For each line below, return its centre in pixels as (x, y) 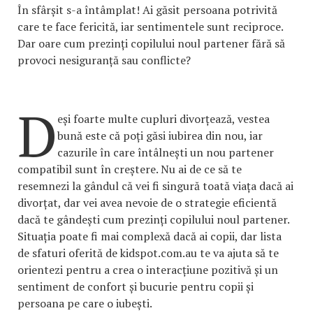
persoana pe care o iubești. (85, 303)
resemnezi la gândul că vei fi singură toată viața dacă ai (155, 185)
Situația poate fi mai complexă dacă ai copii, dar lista (150, 236)
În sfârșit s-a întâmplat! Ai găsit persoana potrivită (147, 9)
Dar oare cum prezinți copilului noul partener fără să (151, 43)
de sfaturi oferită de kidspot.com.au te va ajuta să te (148, 253)
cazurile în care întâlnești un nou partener (166, 152)
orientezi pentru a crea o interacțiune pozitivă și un (148, 269)
